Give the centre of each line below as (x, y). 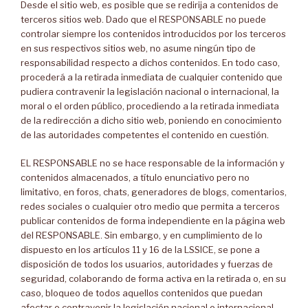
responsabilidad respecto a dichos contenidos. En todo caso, (150, 63)
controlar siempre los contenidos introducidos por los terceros (153, 34)
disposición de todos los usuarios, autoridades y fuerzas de (147, 264)
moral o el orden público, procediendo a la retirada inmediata (150, 106)
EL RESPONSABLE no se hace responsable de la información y (153, 163)
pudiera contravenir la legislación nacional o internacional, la (150, 91)
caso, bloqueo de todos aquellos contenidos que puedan (142, 293)
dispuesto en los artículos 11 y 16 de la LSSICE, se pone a (140, 249)
